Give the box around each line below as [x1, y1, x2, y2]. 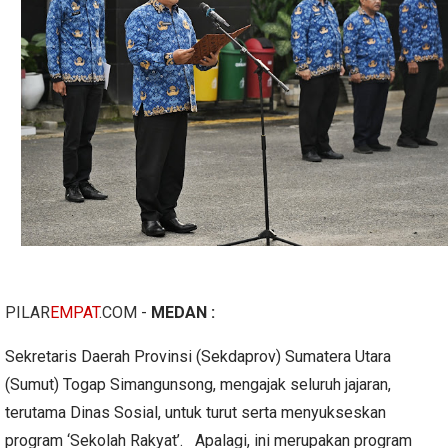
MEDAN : [151, 302, 215, 322]
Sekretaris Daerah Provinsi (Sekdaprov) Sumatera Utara [5, 346, 391, 366]
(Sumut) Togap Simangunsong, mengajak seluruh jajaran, [5, 374, 391, 394]
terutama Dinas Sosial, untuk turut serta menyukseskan [5, 402, 386, 422]
